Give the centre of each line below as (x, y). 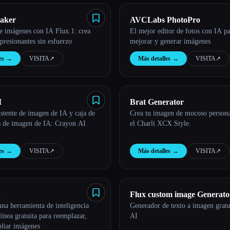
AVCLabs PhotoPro (165, 20)
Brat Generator (157, 102)
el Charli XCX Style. (160, 123)
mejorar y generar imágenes (170, 41)
